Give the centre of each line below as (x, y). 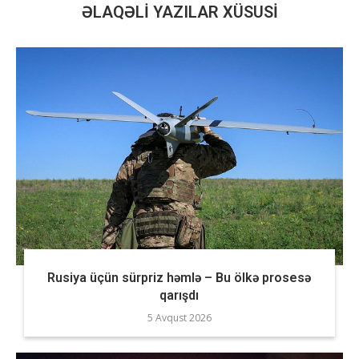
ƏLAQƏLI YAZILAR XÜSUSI (179, 12)
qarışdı (179, 295)
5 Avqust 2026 (179, 318)
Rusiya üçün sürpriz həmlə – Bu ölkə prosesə (179, 278)
